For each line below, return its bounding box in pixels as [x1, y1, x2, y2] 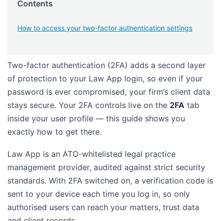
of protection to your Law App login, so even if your [7, 74, 203, 84]
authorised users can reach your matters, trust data [7, 202, 199, 213]
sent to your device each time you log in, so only [7, 189, 190, 199]
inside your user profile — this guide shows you [7, 113, 185, 124]
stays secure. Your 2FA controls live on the [7, 100, 170, 110]
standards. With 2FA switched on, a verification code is [7, 176, 213, 186]
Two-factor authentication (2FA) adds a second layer [7, 60, 206, 71]
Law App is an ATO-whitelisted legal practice [7, 149, 176, 159]
